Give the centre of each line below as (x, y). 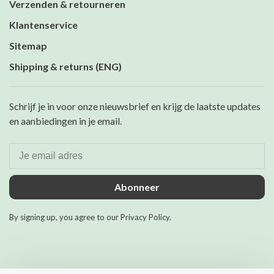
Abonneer (137, 187)
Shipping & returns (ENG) (65, 67)
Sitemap (28, 46)
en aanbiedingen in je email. (65, 121)
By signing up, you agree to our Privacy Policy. (90, 217)
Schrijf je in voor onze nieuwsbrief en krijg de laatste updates (135, 106)
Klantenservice (43, 25)
